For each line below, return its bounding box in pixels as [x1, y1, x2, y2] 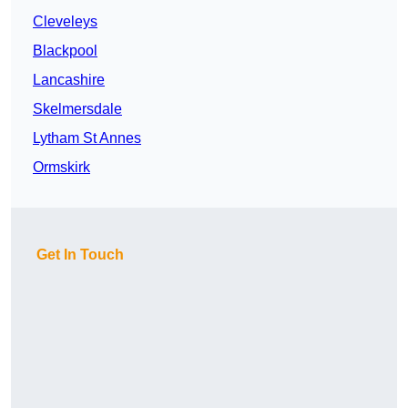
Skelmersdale [33, 101, 122, 117]
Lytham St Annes [33, 130, 141, 147]
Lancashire [33, 72, 105, 88]
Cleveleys [33, 14, 97, 30]
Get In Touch [36, 247, 124, 263]
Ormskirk [33, 159, 90, 176]
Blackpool [33, 43, 97, 59]
